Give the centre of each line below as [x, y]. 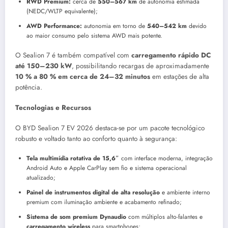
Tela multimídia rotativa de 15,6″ [73, 159]
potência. [29, 87]
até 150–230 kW [44, 66]
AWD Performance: [54, 26]
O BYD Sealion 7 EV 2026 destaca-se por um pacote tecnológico [110, 128]
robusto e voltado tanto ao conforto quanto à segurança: [96, 138]
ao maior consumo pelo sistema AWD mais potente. [94, 35]
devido [197, 26]
